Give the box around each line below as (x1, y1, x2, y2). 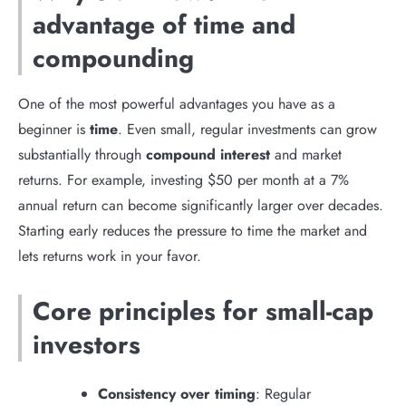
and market (270, 143, 342, 165)
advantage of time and (33, 5, 295, 43)
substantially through (18, 143, 146, 165)
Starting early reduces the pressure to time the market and (18, 219, 367, 241)
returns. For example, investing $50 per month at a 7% (18, 169, 349, 190)
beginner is (18, 118, 90, 140)
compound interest (146, 143, 270, 165)
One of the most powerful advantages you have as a (18, 92, 335, 114)
